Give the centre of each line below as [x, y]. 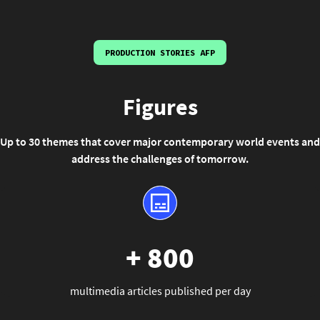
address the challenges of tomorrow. [160, 159]
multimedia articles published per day [160, 291]
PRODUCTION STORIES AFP [160, 52]
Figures [160, 107]
